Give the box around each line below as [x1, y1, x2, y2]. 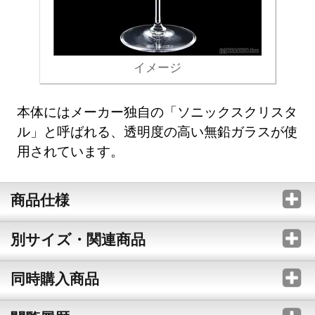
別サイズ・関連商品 [10, 229, 146, 250]
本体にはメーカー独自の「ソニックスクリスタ [17, 102, 298, 120]
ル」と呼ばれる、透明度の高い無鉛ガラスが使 [17, 122, 298, 140]
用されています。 [17, 141, 124, 160]
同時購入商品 [10, 269, 99, 289]
